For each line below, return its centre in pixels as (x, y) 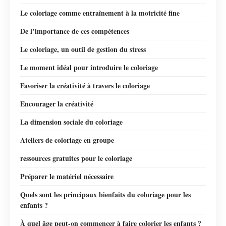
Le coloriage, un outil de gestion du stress (83, 49)
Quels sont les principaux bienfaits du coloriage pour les (105, 194)
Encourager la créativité (57, 103)
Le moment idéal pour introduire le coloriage (89, 67)
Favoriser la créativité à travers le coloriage (85, 85)
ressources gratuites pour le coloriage (76, 158)
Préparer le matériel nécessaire (67, 176)
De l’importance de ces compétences (75, 31)
